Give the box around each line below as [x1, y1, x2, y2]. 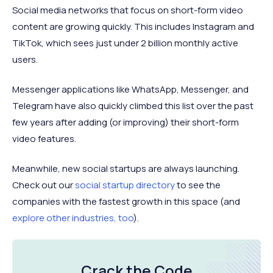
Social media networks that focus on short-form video [12, 4, 243, 16]
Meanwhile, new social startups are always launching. [12, 162, 239, 175]
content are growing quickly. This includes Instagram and [12, 20, 254, 33]
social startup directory [75, 179, 175, 191]
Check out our [12, 179, 75, 191]
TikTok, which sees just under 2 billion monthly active [12, 37, 238, 49]
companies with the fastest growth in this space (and [12, 195, 240, 208]
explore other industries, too [12, 211, 133, 224]
